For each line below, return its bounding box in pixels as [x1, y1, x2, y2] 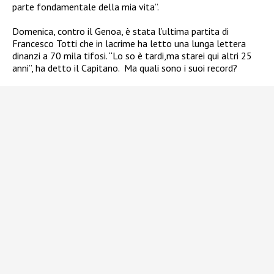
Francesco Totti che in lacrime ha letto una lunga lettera [12, 37, 246, 50]
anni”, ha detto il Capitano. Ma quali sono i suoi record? [12, 61, 237, 74]
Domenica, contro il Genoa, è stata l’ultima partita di [12, 24, 229, 37]
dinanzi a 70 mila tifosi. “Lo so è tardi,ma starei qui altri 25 [12, 49, 252, 62]
